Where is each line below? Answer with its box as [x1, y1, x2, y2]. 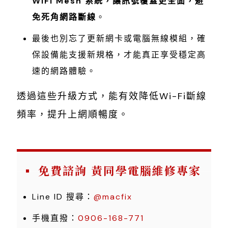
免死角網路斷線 [32, 11, 96, 22]
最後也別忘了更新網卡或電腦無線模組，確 [32, 33, 206, 44]
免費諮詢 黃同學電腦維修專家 [38, 162, 201, 178]
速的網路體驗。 [32, 65, 96, 76]
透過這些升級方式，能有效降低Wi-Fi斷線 [17, 90, 207, 102]
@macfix [94, 191, 132, 202]
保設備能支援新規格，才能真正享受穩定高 [32, 49, 206, 60]
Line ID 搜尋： [32, 191, 94, 202]
